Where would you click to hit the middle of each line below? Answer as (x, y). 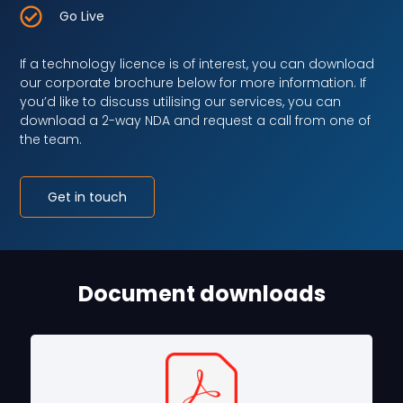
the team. (51, 139)
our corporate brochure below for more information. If (193, 82)
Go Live (81, 16)
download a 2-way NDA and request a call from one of (196, 120)
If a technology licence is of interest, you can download (197, 63)
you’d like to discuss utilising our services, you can (181, 101)
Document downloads (201, 293)
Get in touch (88, 197)
